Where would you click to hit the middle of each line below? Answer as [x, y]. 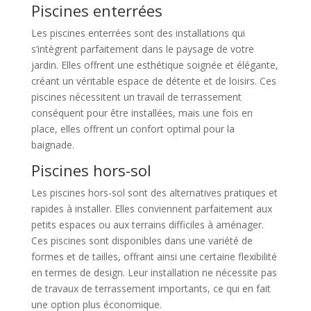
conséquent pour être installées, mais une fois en [142, 112]
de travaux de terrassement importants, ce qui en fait [151, 288]
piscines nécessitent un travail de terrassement [136, 96]
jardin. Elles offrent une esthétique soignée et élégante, [154, 65]
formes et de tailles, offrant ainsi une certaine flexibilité [154, 256]
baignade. [52, 144]
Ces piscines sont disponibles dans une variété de [142, 240]
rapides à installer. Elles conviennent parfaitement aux [151, 208]
